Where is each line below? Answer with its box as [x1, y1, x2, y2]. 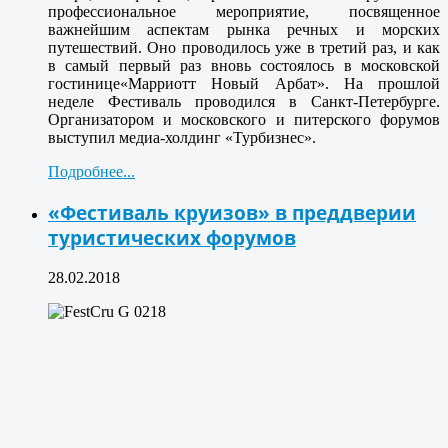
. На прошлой [324, 75, 440, 93]
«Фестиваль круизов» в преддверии [48, 200, 416, 226]
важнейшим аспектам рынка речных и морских [48, 21, 440, 39]
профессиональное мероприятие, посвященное [48, 3, 440, 21]
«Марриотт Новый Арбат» [120, 75, 325, 93]
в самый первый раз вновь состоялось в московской [48, 57, 440, 75]
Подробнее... [48, 163, 135, 181]
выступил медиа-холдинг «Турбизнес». [48, 129, 316, 147]
